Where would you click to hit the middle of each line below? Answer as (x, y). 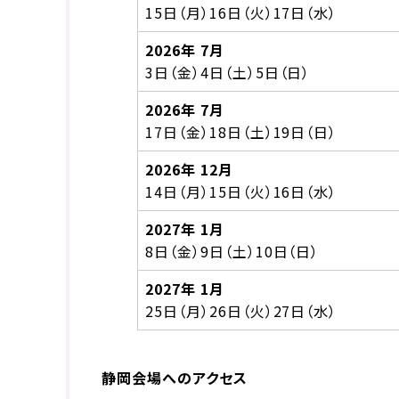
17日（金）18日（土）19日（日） (241, 131)
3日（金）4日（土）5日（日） (228, 72)
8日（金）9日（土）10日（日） (232, 251)
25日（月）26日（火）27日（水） (241, 310)
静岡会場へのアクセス (175, 377)
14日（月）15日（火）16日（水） (241, 191)
